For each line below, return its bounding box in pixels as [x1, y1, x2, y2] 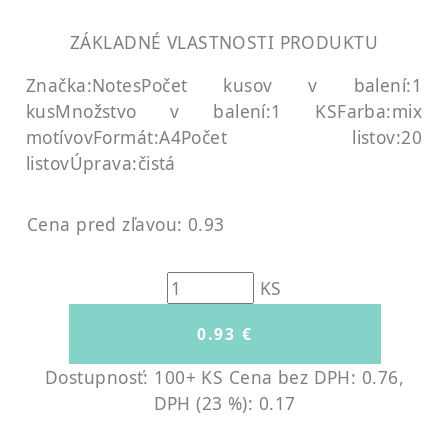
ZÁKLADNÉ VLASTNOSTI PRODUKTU [69, 29, 379, 54]
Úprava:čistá [69, 151, 176, 176]
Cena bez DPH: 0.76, [228, 364, 404, 389]
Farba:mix [337, 99, 422, 124]
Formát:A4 [93, 125, 181, 150]
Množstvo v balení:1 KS [55, 99, 338, 124]
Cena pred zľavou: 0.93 [27, 211, 225, 236]
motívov [26, 125, 94, 150]
